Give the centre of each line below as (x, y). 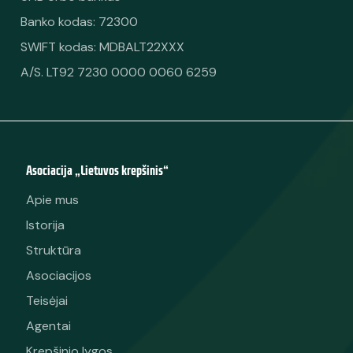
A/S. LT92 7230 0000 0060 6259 (118, 72)
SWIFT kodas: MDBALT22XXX (102, 46)
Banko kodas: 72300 (79, 21)
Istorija (46, 225)
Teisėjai (47, 301)
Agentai (49, 326)
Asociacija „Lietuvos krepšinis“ (98, 170)
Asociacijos (59, 276)
